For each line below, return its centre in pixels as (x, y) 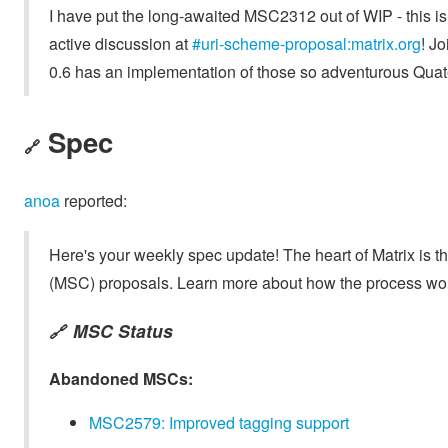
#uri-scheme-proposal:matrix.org (306, 44)
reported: (93, 200)
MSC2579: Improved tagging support (219, 423)
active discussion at (120, 44)
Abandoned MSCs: (121, 379)
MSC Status (123, 331)
